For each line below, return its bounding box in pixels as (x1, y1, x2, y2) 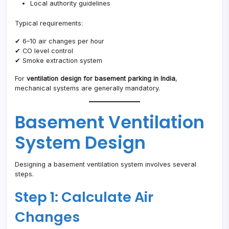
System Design (15, 131, 146, 155)
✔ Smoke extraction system (15, 57, 102, 65)
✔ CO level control (15, 47, 73, 55)
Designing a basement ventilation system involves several (15, 161, 196, 169)
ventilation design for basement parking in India (27, 75, 175, 83)
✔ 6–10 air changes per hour (15, 37, 104, 45)
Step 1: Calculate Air (15, 187, 153, 208)
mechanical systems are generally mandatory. (15, 84, 160, 93)
